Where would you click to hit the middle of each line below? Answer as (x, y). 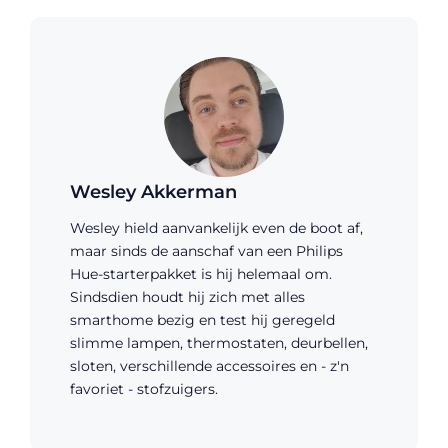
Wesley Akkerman (153, 191)
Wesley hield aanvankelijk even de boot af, (216, 227)
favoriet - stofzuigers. (144, 388)
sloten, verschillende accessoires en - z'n (209, 365)
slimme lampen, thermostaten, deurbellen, (219, 342)
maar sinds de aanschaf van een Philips (206, 250)
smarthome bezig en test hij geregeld (202, 319)
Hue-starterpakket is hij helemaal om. (201, 273)
